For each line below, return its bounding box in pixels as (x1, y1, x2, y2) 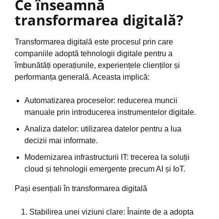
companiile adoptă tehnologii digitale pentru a (15, 49, 173, 58)
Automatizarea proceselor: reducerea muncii (24, 96, 177, 105)
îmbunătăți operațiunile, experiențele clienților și (15, 61, 180, 70)
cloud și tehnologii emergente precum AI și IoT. (24, 165, 185, 174)
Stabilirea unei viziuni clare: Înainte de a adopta (29, 208, 194, 217)
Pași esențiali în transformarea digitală (15, 184, 147, 193)
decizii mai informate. (24, 136, 98, 145)
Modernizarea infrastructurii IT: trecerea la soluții (24, 153, 190, 162)
